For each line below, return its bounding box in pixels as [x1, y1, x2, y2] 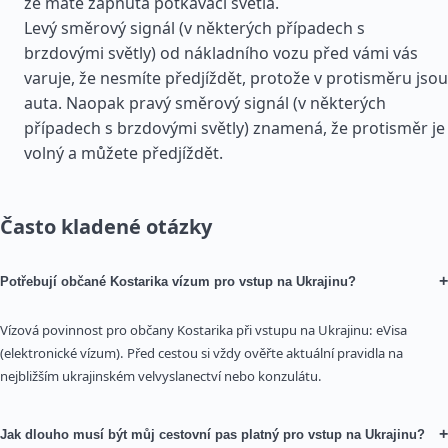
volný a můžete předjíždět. [24, 142, 223, 164]
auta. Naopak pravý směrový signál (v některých [24, 92, 386, 114]
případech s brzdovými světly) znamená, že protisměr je [24, 117, 445, 139]
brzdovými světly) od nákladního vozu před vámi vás [24, 42, 418, 64]
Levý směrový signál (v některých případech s [24, 17, 365, 39]
